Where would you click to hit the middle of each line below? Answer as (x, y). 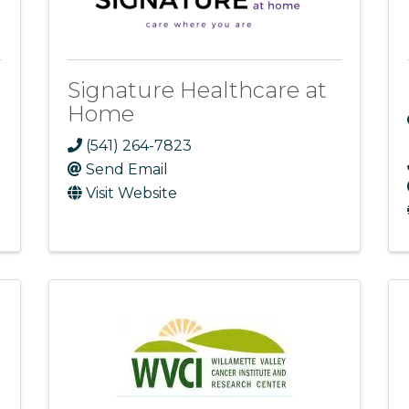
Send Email (126, 170)
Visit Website (131, 194)
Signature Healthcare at (197, 89)
